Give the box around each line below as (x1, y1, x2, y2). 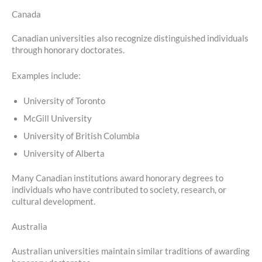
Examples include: (12, 70, 81, 81)
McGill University (23, 113, 92, 124)
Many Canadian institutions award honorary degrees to (12, 173, 223, 184)
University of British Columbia (23, 131, 140, 142)
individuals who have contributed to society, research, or (12, 185, 226, 195)
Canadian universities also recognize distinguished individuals (12, 33, 249, 44)
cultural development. (12, 196, 95, 207)
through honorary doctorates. (12, 45, 125, 56)
